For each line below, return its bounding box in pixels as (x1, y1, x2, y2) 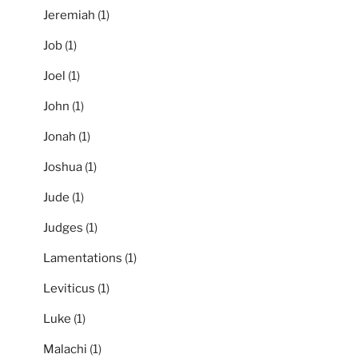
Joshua (43, 159, 82, 174)
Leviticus (43, 280, 95, 296)
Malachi (43, 341, 87, 356)
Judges (43, 220, 83, 235)
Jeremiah (43, 7, 95, 22)
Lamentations (43, 250, 122, 265)
